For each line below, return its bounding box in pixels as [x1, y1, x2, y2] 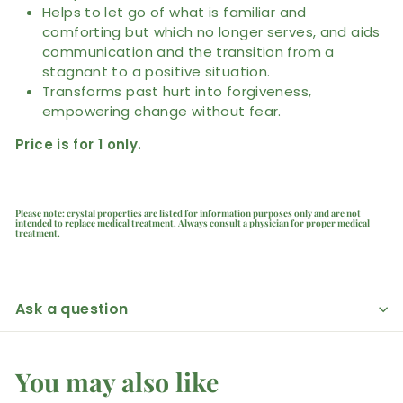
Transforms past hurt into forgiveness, [42, 81, 312, 101]
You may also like [15, 363, 219, 399]
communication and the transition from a [42, 41, 335, 61]
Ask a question [15, 298, 129, 319]
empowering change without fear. [42, 101, 282, 121]
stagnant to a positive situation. [42, 61, 274, 81]
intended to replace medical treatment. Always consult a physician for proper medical [15, 216, 370, 229]
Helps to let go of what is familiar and [42, 2, 307, 22]
